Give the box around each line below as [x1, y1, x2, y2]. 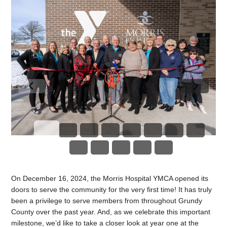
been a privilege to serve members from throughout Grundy [11, 196, 203, 205]
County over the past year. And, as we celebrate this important [11, 207, 211, 216]
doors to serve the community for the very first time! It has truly [11, 185, 212, 194]
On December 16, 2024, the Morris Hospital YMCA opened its [11, 174, 209, 182]
